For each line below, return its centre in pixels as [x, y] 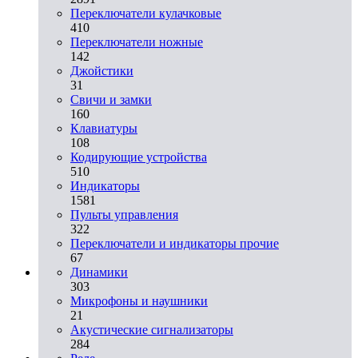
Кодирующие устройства [139, 157]
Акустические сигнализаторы [152, 329]
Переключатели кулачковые [146, 13]
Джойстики [102, 70]
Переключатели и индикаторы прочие [175, 243]
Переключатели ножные [137, 42]
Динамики [99, 272]
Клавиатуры [104, 128]
